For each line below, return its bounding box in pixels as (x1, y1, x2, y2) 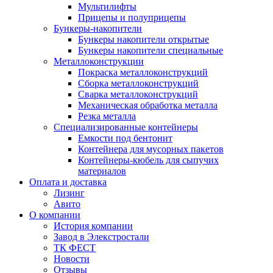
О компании (29, 210, 80, 220)
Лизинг (54, 188, 85, 198)
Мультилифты (78, 1, 136, 12)
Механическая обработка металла (78, 100, 218, 110)
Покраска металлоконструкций (78, 67, 208, 77)
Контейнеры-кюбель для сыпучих (78, 155, 219, 165)
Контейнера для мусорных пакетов (78, 144, 224, 154)
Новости (54, 253, 90, 264)
